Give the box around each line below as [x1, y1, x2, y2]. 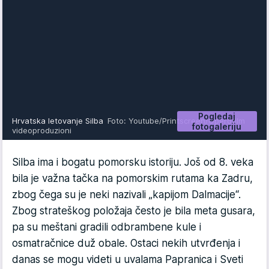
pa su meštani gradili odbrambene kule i [12, 221, 201, 234]
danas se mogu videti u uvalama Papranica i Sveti [12, 253, 243, 266]
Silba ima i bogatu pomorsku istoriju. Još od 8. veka [12, 156, 253, 169]
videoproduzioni [12, 125, 71, 136]
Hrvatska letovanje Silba [12, 116, 107, 126]
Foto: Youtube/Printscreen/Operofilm [107, 116, 245, 126]
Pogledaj [198, 111, 236, 122]
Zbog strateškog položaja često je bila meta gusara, [12, 205, 255, 217]
